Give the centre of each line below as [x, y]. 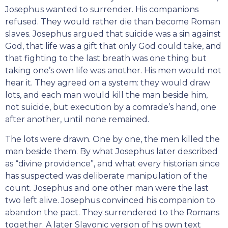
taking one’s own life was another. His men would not [113, 71]
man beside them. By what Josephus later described [111, 152]
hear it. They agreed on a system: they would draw [108, 83]
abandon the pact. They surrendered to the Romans [112, 213]
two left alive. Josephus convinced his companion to [110, 201]
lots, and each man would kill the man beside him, [106, 95]
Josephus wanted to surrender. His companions [102, 10]
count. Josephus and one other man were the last [107, 188]
